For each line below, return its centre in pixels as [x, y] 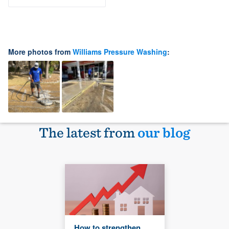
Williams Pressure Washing [120, 51]
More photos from [40, 51]
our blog [164, 132]
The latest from [88, 132]
